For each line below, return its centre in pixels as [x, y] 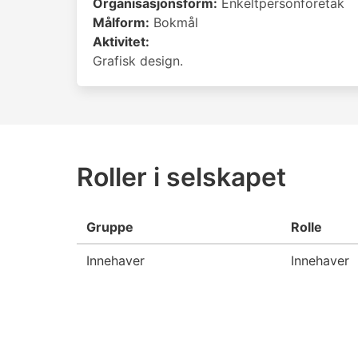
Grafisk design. [138, 61]
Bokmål [174, 22]
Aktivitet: [121, 42]
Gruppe [110, 227]
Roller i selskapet [181, 177]
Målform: [121, 22]
